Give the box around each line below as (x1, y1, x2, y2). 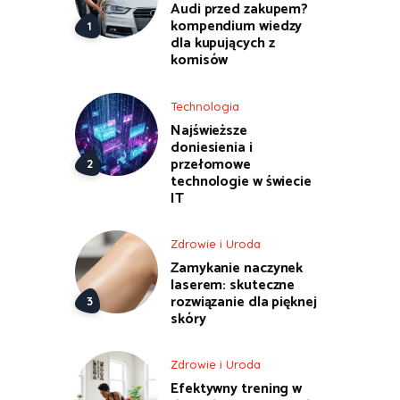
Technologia (171, 98, 239, 113)
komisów (171, 48, 229, 73)
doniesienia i (171, 135, 253, 160)
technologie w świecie (171, 169, 312, 194)
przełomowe (171, 152, 251, 177)
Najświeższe (171, 118, 247, 143)
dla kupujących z (171, 31, 275, 56)
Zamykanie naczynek (171, 255, 304, 280)
